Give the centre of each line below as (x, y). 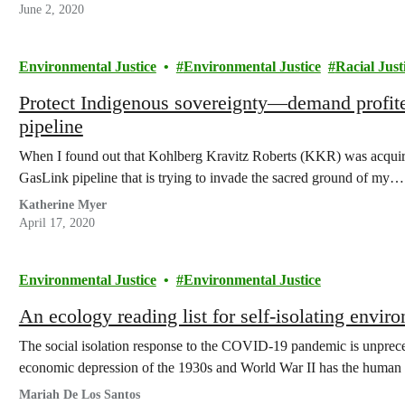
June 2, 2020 (51, 9)
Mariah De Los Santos (79, 395)
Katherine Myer (62, 205)
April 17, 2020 (57, 223)
